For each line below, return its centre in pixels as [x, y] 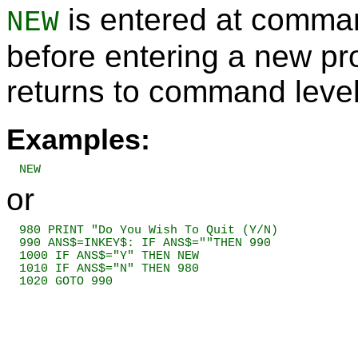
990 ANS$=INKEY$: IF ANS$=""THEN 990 [145, 243]
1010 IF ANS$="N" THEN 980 [109, 268]
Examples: [78, 140]
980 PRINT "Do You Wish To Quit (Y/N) [149, 230]
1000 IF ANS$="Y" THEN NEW [109, 256]
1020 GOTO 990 [66, 281]
